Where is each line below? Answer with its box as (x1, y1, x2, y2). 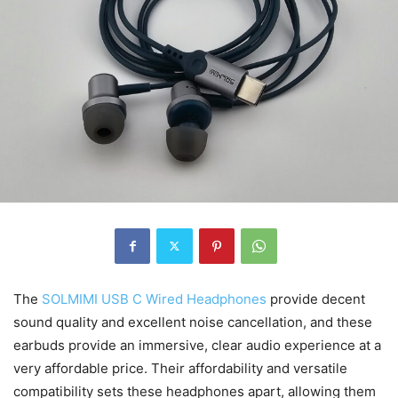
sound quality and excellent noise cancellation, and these (13, 313, 372, 330)
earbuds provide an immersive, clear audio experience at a (13, 336, 381, 354)
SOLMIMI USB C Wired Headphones (42, 290, 267, 307)
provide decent (267, 290, 365, 307)
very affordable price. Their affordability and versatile (13, 359, 347, 377)
